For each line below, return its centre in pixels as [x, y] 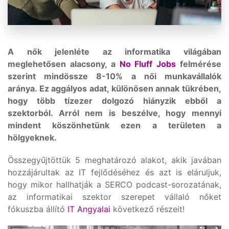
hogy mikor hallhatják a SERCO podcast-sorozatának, [114, 185]
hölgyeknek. [32, 138]
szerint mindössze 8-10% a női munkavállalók [114, 76]
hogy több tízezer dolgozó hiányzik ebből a [114, 101]
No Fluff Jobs [148, 64]
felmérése [199, 64]
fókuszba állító [38, 209]
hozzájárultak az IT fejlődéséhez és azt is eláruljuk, [114, 172]
